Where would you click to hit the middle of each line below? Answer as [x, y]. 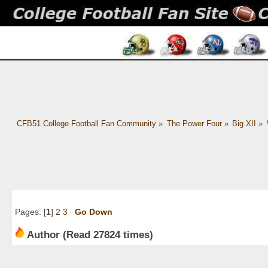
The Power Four [194, 124]
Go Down [94, 212]
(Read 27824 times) [106, 234]
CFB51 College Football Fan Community [86, 124]
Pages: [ [31, 212]
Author [43, 234]
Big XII [244, 124]
